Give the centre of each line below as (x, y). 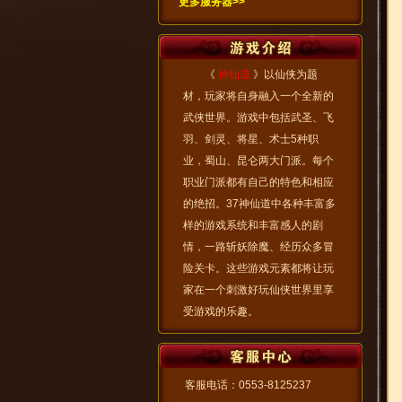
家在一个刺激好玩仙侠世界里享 (258, 290)
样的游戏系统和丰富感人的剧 (253, 225)
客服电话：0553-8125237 (248, 385)
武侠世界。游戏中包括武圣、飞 (258, 118)
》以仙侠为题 (285, 74)
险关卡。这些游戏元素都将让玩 (258, 268)
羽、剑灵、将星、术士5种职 (251, 139)
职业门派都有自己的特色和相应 (258, 182)
